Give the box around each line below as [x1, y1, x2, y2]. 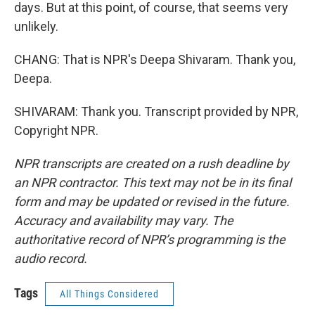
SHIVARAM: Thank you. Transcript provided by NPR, [14, 104, 298, 119]
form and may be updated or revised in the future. [14, 194, 290, 209]
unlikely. [14, 19, 58, 34]
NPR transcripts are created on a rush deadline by [14, 156, 289, 171]
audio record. [14, 251, 87, 266]
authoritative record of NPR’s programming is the [14, 232, 285, 247]
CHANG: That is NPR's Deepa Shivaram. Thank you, [14, 52, 295, 67]
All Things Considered [60, 288, 159, 300]
